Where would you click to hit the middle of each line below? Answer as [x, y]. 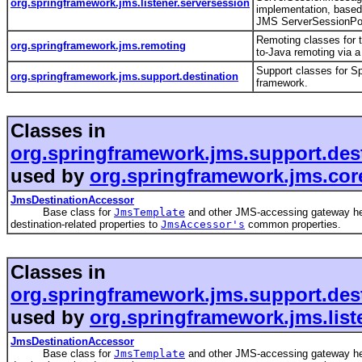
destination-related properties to [86, 224]
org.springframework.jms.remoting [98, 45]
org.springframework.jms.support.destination [124, 76]
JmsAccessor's [203, 224]
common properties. [293, 224]
